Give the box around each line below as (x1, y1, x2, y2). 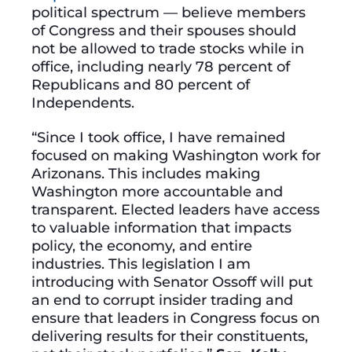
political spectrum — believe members (31, 3, 306, 22)
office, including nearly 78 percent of (31, 57, 290, 76)
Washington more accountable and (31, 181, 283, 200)
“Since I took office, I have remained (31, 127, 285, 146)
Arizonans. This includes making (31, 163, 260, 182)
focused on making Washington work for (31, 145, 321, 164)
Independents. (31, 93, 138, 112)
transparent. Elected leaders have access (31, 200, 320, 218)
